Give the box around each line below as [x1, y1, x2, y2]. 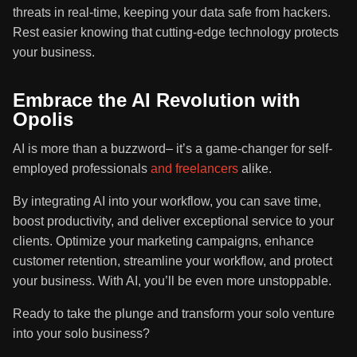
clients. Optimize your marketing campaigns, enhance [13, 234, 314, 249]
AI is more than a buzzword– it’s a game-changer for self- [13, 142, 332, 156]
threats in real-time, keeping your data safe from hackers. [13, 6, 331, 20]
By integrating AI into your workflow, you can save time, [13, 194, 321, 209]
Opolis [13, 108, 73, 131]
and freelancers [151, 162, 238, 176]
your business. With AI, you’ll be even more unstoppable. [13, 274, 331, 288]
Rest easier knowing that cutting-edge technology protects [13, 25, 339, 40]
